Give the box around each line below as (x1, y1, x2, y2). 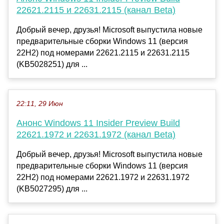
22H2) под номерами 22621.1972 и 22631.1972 (16, 173, 189, 182)
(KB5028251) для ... (16, 60, 87, 69)
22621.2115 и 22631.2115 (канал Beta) (16, 5, 175, 15)
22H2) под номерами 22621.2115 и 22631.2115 (16, 48, 189, 57)
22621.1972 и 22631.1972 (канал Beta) (16, 129, 175, 140)
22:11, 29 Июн (16, 100, 63, 108)
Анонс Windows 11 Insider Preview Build (16, 118, 180, 128)
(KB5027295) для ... (16, 184, 87, 193)
